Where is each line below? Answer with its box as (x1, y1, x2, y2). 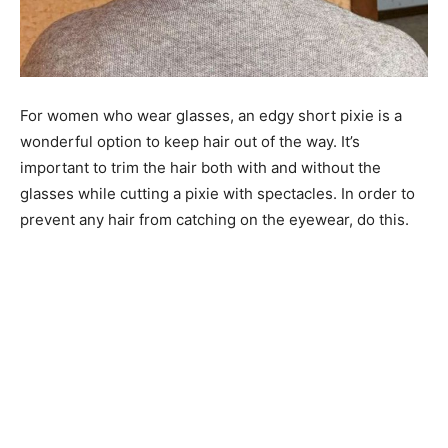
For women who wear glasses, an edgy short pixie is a (20, 106, 402, 126)
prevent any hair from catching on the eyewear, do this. (20, 210, 409, 230)
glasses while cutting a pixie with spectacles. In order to (20, 184, 415, 204)
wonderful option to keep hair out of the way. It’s (20, 132, 360, 152)
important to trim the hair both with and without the (20, 158, 381, 178)
